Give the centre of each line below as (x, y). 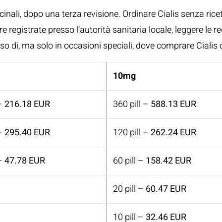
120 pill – (132, 133)
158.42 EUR (168, 161)
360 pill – (132, 104)
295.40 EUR (27, 133)
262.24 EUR (173, 133)
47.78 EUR (25, 161)
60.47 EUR (166, 189)
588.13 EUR (173, 104)
